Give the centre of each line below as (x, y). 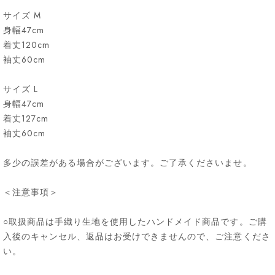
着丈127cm (26, 119)
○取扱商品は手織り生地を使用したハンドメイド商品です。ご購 (135, 222)
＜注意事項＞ (31, 192)
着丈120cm (27, 45)
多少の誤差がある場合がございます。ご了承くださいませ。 (128, 163)
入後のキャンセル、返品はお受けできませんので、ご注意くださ (137, 237)
